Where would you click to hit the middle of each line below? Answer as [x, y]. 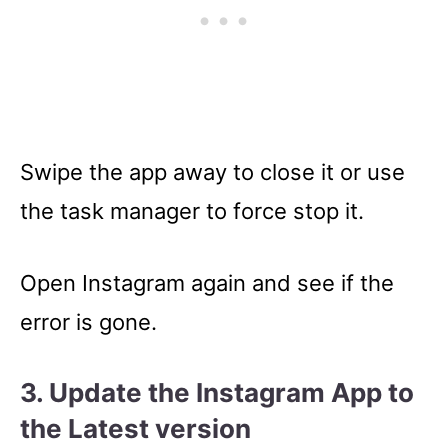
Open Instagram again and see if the [207, 282]
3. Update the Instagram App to [217, 392]
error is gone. [88, 321]
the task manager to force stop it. [192, 210]
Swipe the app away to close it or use [212, 171]
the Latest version [135, 428]
